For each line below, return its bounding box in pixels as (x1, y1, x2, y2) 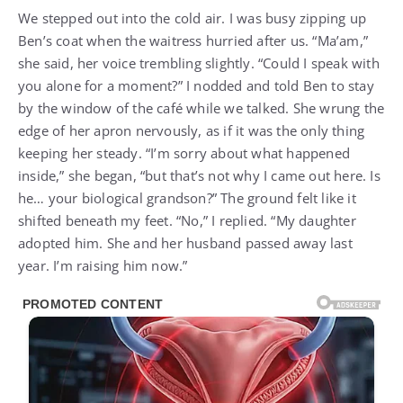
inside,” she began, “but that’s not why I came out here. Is (18, 166, 381, 185)
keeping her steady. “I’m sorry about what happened (18, 144, 351, 163)
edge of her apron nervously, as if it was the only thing (18, 121, 365, 140)
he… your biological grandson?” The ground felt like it (18, 189, 356, 208)
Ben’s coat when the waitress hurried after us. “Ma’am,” (18, 31, 369, 50)
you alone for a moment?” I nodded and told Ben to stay (18, 76, 374, 95)
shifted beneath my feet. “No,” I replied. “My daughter (18, 211, 356, 230)
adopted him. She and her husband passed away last (18, 234, 353, 253)
